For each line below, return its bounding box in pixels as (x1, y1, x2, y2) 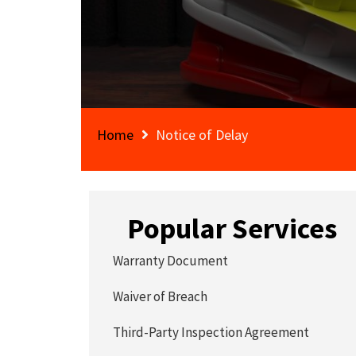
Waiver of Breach (113, 288, 208, 305)
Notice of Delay (156, 126, 248, 144)
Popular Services (127, 211, 338, 246)
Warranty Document (113, 252, 229, 269)
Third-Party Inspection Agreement (113, 323, 310, 341)
